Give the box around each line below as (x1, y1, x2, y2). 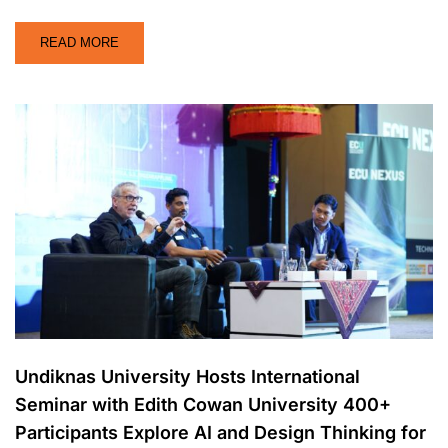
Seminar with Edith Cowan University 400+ (15, 394, 391, 416)
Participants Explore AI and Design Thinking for (15, 422, 426, 444)
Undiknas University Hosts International (15, 366, 360, 388)
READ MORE (40, 34, 119, 50)
